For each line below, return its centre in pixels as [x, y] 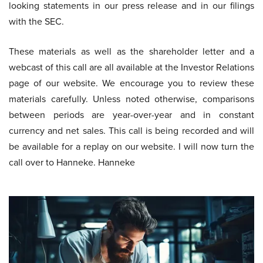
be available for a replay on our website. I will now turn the [131, 146]
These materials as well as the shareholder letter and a [131, 51]
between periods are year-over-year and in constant [131, 115]
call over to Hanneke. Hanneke [72, 162]
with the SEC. [36, 21]
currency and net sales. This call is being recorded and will [131, 131]
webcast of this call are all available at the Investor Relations [131, 67]
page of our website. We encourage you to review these [131, 83]
